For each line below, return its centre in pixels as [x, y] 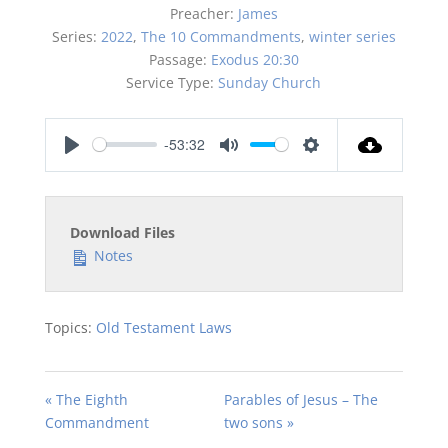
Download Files [122, 232]
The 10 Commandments [220, 36]
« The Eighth [86, 399]
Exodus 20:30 [254, 59]
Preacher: [201, 13]
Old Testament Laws [163, 327]
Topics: [68, 327]
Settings [337, 164]
